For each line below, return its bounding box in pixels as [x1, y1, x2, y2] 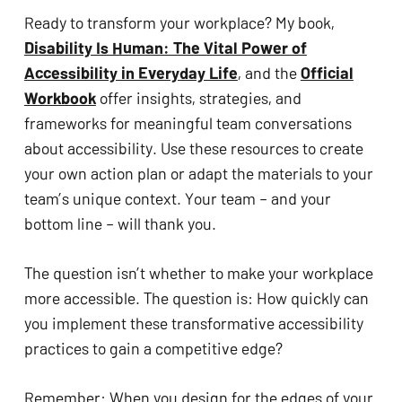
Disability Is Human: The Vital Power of [23, 36, 307, 58]
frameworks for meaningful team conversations [23, 111, 352, 134]
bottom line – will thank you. [23, 212, 216, 234]
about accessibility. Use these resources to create [23, 136, 363, 159]
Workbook [23, 86, 96, 109]
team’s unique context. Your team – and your [23, 187, 331, 209]
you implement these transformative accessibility [23, 311, 363, 334]
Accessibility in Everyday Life [23, 61, 238, 83]
